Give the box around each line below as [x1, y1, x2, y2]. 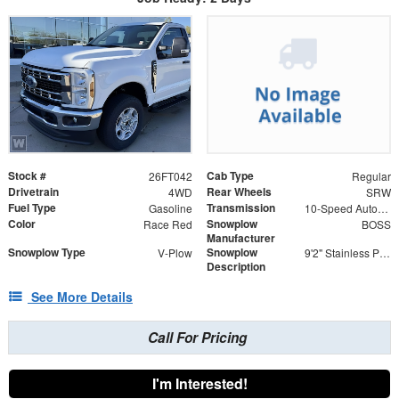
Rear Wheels [207, 183, 272, 200]
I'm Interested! [151, 373, 248, 395]
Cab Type [207, 167, 254, 184]
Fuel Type [8, 199, 56, 216]
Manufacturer [207, 230, 275, 247]
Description [207, 258, 265, 275]
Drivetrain [8, 183, 59, 200]
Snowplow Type [8, 244, 85, 261]
